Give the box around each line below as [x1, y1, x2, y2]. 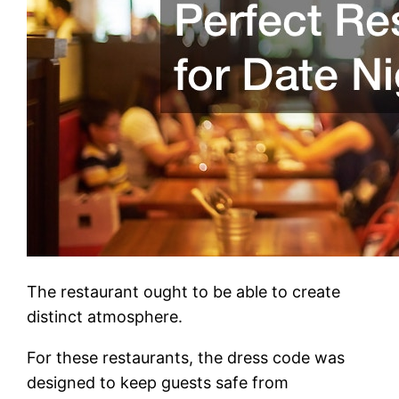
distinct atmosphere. [27, 306, 183, 326]
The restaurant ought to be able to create [27, 281, 341, 301]
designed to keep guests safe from [27, 372, 289, 392]
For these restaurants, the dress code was [27, 347, 346, 367]
